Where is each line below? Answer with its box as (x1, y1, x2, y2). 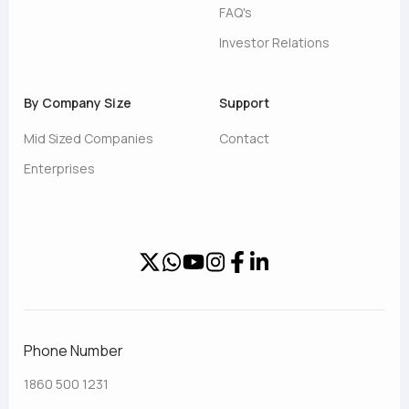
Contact (219, 130, 269, 147)
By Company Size (24, 94, 131, 111)
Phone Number (24, 341, 123, 361)
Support (219, 94, 269, 111)
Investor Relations (219, 34, 330, 51)
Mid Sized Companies (24, 130, 153, 147)
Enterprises (24, 160, 95, 177)
